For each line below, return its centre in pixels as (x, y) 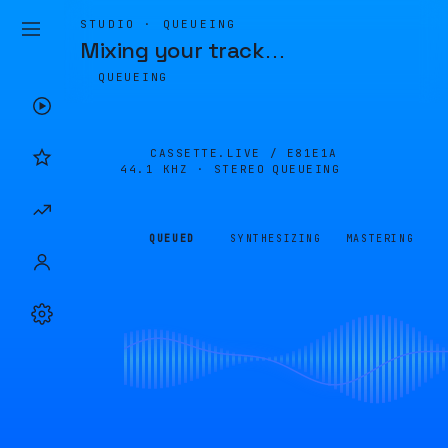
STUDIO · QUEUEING (158, 24)
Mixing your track (172, 50)
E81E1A (312, 153)
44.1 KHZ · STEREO (193, 169)
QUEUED (172, 238)
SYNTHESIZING (276, 238)
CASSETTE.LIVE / (218, 153)
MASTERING (380, 238)
